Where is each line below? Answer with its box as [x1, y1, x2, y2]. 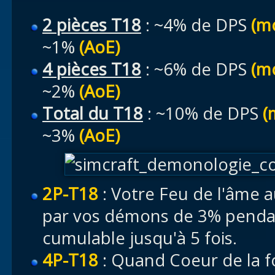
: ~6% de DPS [141, 58, 251, 80]
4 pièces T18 [42, 58, 141, 80]
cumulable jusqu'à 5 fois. [42, 227, 237, 249]
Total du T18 [42, 102, 143, 125]
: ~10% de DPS [143, 102, 263, 125]
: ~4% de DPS [141, 14, 251, 36]
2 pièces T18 [42, 14, 141, 36]
